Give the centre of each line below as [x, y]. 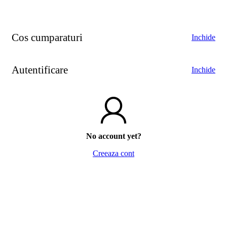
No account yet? [113, 136]
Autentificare [40, 70]
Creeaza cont [113, 154]
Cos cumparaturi [47, 37]
